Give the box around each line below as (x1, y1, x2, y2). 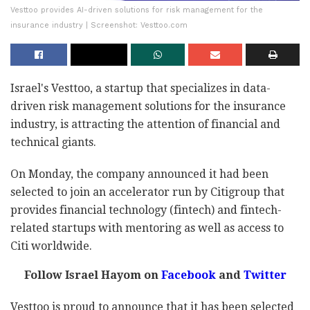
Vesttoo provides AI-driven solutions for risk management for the (10, 6, 263, 15)
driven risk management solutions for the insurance (10, 100, 286, 113)
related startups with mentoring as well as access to (10, 221, 284, 235)
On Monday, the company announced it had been (10, 167, 268, 181)
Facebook (158, 268, 216, 282)
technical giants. (10, 136, 96, 149)
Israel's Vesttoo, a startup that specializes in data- (10, 82, 271, 95)
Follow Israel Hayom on (24, 268, 158, 282)
